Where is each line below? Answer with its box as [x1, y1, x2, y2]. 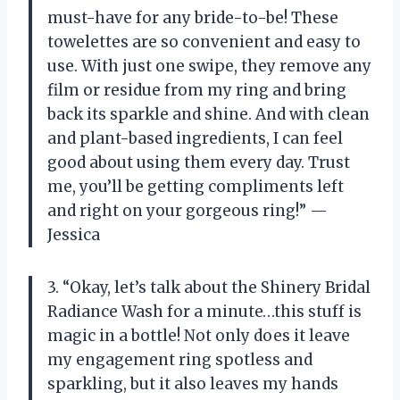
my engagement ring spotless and [47, 350, 312, 371]
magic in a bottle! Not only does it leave [47, 326, 350, 346]
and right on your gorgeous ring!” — [47, 201, 328, 221]
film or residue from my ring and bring [47, 80, 346, 101]
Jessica [47, 225, 100, 246]
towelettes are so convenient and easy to [47, 32, 361, 53]
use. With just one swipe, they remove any [47, 56, 371, 77]
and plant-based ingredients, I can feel [47, 129, 343, 149]
